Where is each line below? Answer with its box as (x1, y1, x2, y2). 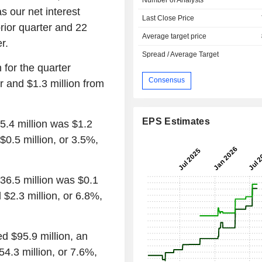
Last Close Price (142, 13, 195, 22)
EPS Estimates (142, 116, 210, 126)
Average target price (142, 32, 207, 40)
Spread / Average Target (142, 50, 219, 58)
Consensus (149, 76, 185, 85)
